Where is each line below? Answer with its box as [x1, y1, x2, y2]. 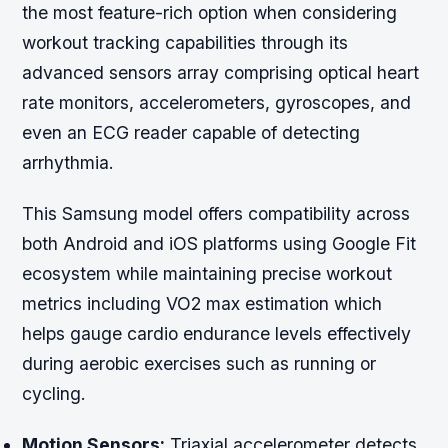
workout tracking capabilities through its [22, 32, 349, 54]
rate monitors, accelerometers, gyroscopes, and [22, 92, 412, 114]
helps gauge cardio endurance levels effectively [22, 323, 412, 345]
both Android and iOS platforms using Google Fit [22, 233, 417, 255]
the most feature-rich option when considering [22, 2, 398, 24]
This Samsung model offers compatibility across [22, 203, 411, 225]
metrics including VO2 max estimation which [22, 293, 383, 315]
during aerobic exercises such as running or [22, 353, 377, 375]
